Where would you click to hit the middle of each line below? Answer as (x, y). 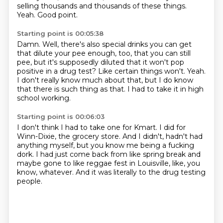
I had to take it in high (165, 89)
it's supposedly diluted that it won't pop (116, 62)
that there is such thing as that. (72, 89)
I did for (172, 127)
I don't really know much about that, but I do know (105, 80)
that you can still (162, 53)
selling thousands (48, 6)
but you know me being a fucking (135, 145)
